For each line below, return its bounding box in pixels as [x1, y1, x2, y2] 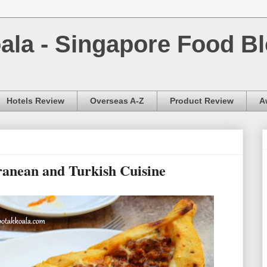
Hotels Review [7, 96, 64, 106]
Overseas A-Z [90, 96, 144, 106]
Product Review [170, 96, 234, 106]
